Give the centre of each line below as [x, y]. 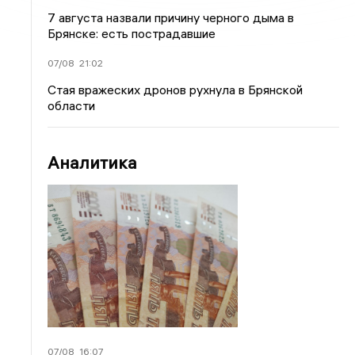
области [72, 105]
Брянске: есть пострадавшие [132, 33]
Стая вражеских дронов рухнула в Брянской [176, 90]
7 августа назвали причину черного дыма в [171, 17]
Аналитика [93, 162]
